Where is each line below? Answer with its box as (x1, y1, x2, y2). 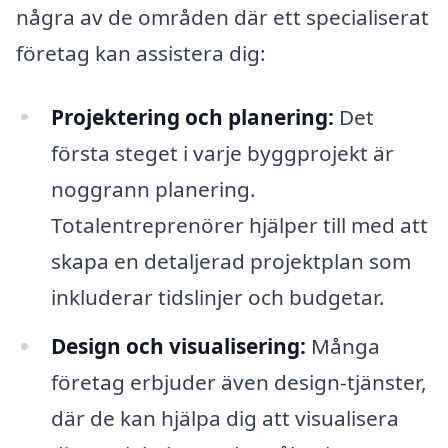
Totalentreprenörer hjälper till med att (50, 210, 428, 239)
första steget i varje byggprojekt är (50, 138, 394, 167)
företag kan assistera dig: (16, 38, 266, 67)
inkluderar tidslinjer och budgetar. (50, 282, 385, 311)
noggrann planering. (50, 174, 256, 203)
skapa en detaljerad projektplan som (50, 246, 411, 275)
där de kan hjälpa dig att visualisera (50, 404, 399, 433)
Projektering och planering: (50, 102, 334, 131)
